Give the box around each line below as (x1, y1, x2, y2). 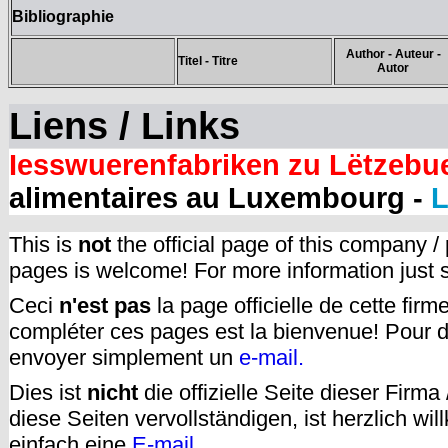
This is (9, 232, 78, 258)
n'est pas (59, 293, 151, 319)
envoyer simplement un (9, 345, 239, 371)
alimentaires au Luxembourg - (9, 182, 431, 215)
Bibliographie (12, 8, 114, 26)
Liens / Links (9, 104, 240, 148)
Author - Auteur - (345, 47, 441, 62)
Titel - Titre (178, 54, 238, 69)
